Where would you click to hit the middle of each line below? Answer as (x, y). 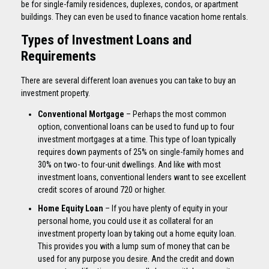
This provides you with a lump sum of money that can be (134, 246)
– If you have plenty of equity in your (165, 209)
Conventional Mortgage (81, 114)
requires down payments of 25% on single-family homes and (141, 152)
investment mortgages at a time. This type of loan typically (137, 139)
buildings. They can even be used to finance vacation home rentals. (134, 17)
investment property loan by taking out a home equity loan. (137, 234)
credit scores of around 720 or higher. (102, 189)
